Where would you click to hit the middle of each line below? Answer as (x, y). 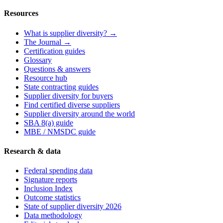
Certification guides (55, 51)
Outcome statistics (52, 198)
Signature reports (51, 180)
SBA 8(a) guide (49, 122)
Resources (21, 13)
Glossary (38, 60)
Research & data (32, 151)
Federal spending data (58, 171)
